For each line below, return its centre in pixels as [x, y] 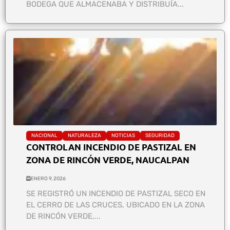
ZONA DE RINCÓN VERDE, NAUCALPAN [108, 160]
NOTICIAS [123, 135]
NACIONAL [44, 135]
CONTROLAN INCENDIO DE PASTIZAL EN [111, 147]
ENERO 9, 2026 [48, 178]
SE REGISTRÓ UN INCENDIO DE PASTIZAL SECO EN [116, 193]
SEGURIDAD [160, 135]
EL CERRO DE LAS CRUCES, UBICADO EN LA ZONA [116, 205]
